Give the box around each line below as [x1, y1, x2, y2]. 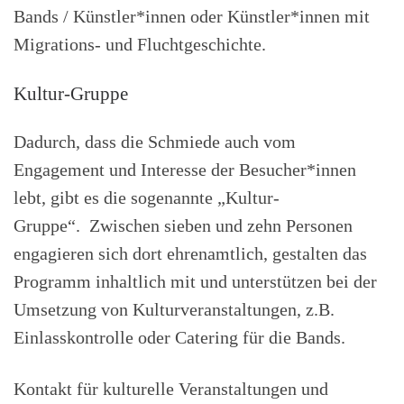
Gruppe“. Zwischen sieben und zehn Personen [14, 216, 353, 236]
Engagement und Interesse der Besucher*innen [14, 160, 356, 180]
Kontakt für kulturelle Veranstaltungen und [14, 378, 328, 399]
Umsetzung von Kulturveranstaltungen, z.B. [14, 299, 335, 320]
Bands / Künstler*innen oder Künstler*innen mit [14, 5, 370, 26]
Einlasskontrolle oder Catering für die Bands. [14, 327, 345, 348]
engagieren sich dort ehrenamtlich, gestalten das [14, 243, 367, 264]
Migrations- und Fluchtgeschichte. [14, 33, 266, 54]
